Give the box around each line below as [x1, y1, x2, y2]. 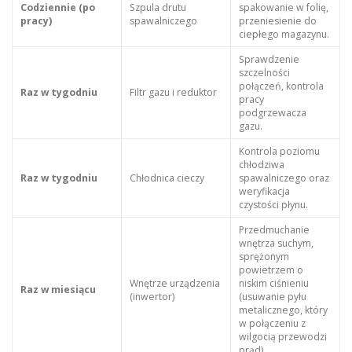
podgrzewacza [238, 106, 306, 119]
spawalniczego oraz [238, 171, 329, 185]
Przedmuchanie [238, 223, 310, 236]
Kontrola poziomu [238, 145, 320, 158]
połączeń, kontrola [238, 79, 324, 93]
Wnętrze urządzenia [129, 277, 220, 290]
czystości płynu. [238, 198, 308, 211]
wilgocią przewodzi [238, 330, 327, 343]
